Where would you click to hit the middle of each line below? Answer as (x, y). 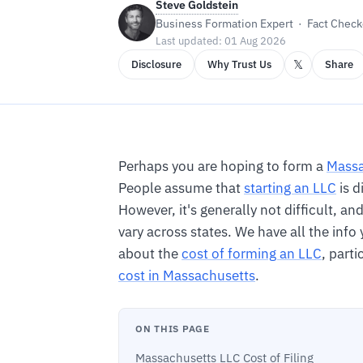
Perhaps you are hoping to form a (222, 166)
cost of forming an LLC (252, 253)
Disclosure (156, 64)
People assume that (181, 188)
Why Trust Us (239, 64)
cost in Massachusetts (187, 275)
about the (150, 253)
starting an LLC (290, 188)
